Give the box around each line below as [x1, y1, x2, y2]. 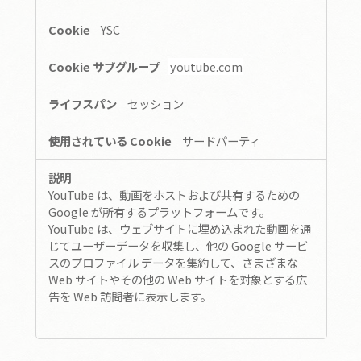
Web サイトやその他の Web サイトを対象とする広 [48, 271, 307, 288]
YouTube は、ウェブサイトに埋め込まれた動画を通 [48, 220, 311, 238]
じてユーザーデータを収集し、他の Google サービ [48, 237, 308, 255]
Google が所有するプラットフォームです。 [48, 203, 271, 221]
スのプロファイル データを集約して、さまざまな [48, 254, 298, 272]
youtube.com [168, 58, 243, 76]
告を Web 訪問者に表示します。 [48, 288, 212, 305]
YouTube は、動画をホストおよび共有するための [48, 186, 300, 204]
